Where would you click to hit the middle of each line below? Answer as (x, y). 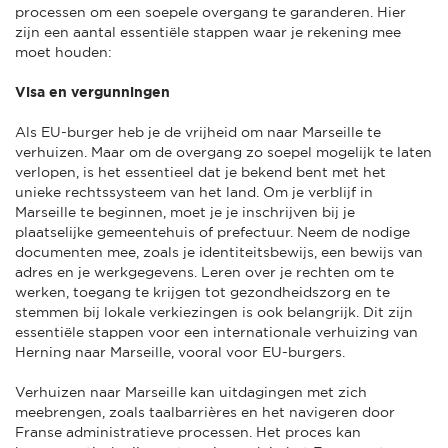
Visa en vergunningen (92, 91)
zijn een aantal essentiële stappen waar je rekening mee (208, 31)
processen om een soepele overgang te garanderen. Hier (210, 11)
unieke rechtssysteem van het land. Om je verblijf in (194, 191)
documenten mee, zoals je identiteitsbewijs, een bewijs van (219, 251)
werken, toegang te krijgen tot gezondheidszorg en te (202, 291)
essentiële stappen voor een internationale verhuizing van (216, 331)
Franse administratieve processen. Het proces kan (188, 431)
